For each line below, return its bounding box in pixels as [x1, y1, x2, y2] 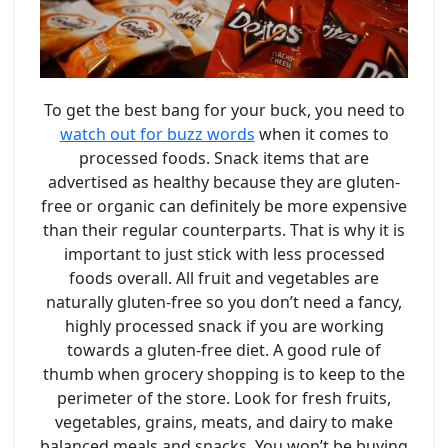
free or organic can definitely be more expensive [41, 194, 407, 217]
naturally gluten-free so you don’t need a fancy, [46, 290, 402, 313]
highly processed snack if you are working [64, 314, 384, 337]
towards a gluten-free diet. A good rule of [67, 338, 381, 361]
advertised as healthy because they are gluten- [48, 170, 400, 193]
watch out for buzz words [59, 122, 255, 145]
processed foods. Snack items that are [79, 146, 369, 169]
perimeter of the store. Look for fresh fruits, [57, 386, 391, 409]
